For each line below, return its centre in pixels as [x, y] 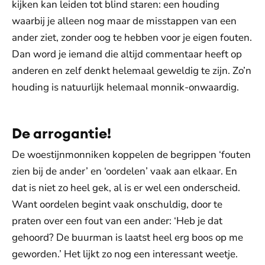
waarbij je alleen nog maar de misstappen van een [124, 21]
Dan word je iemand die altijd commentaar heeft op [127, 54]
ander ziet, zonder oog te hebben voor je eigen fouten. [132, 38]
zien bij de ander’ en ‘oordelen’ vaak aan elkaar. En [125, 171]
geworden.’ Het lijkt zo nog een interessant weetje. [125, 254]
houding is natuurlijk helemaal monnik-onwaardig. [125, 87]
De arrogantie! [62, 133]
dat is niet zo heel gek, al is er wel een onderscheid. [126, 188]
